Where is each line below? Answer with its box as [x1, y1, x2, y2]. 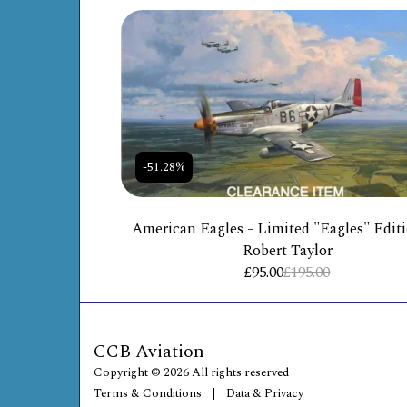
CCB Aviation [94, 337, 204, 365]
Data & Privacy [226, 383, 303, 402]
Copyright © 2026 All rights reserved [94, 362, 289, 382]
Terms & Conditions [94, 383, 202, 402]
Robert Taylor [242, 239, 333, 263]
